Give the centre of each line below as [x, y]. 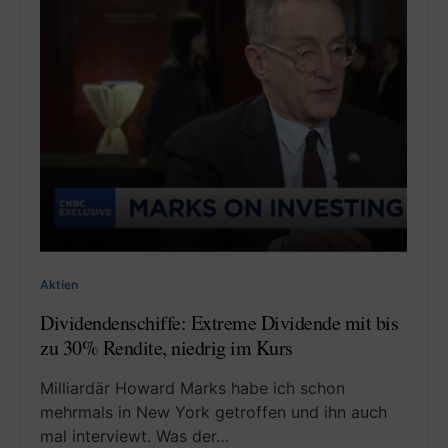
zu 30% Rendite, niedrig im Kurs [166, 347]
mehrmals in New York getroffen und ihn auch [213, 411]
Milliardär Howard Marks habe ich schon [192, 387]
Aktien [59, 284]
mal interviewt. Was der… [134, 435]
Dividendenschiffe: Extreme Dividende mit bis [219, 322]
